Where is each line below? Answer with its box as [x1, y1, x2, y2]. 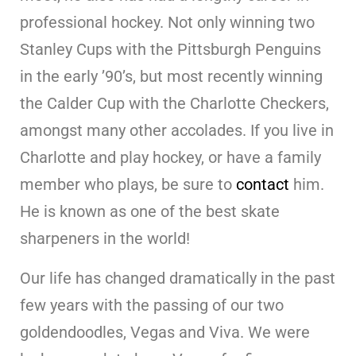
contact [236, 175, 289, 195]
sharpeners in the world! [20, 229, 190, 249]
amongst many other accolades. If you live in [20, 121, 334, 141]
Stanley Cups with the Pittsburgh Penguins [20, 40, 321, 60]
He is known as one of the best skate [20, 202, 280, 222]
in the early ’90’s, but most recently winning [20, 67, 323, 87]
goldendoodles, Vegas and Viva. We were [20, 323, 310, 342]
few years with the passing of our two [20, 296, 284, 315]
